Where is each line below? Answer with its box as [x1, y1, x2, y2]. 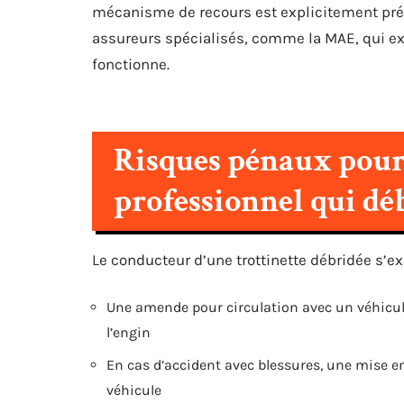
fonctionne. [92, 55, 170, 73]
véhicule [106, 381, 161, 399]
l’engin [106, 324, 151, 341]
